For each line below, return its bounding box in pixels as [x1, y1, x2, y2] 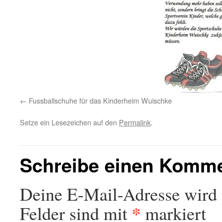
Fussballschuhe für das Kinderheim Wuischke [29, 95, 172, 106]
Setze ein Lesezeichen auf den [20, 117, 119, 127]
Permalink [119, 117, 151, 127]
